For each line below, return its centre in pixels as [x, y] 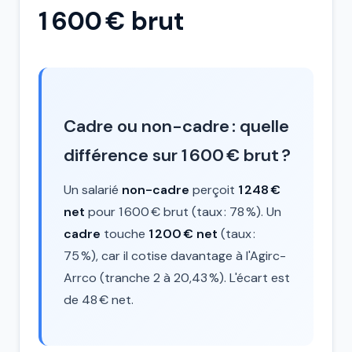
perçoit [214, 190]
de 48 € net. [99, 300]
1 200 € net [183, 234]
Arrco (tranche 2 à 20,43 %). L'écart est [177, 278]
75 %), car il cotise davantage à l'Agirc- [175, 256]
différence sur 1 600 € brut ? [177, 155]
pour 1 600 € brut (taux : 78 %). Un [183, 212]
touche [125, 234]
